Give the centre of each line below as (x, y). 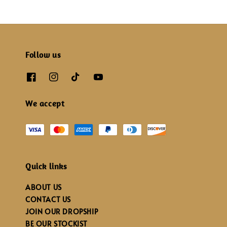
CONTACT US (48, 200)
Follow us (43, 54)
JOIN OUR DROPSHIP (62, 212)
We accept (45, 104)
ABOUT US (44, 187)
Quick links (46, 166)
